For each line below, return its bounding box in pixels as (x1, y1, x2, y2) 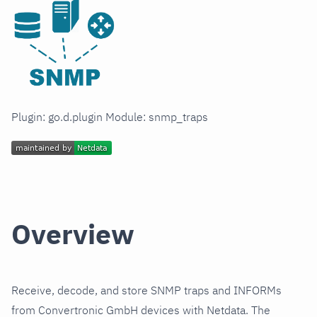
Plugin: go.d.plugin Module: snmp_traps (11, 110, 208, 125)
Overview (11, 216, 134, 253)
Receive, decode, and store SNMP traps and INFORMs (11, 283, 282, 298)
